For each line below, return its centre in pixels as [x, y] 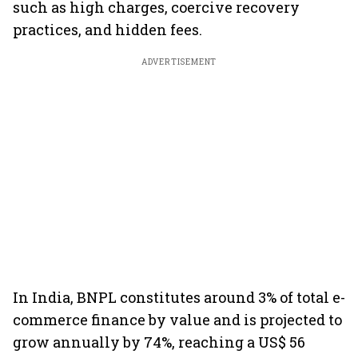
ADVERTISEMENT [179, 62]
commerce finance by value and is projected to [177, 320]
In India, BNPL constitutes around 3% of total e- [179, 297]
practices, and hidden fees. [107, 30]
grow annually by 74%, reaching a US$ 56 [159, 342]
